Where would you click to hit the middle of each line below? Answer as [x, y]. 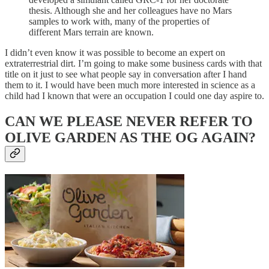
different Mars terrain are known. [91, 32]
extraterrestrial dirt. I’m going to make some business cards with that [133, 63]
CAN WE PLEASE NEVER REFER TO [129, 121]
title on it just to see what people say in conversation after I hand [126, 74]
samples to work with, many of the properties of [119, 21]
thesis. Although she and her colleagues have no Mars [130, 10]
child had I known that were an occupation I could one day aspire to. [134, 95]
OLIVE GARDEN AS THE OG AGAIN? [130, 137]
